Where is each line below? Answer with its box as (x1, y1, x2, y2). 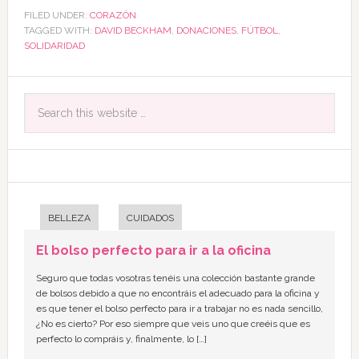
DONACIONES (175, 25, 236, 36)
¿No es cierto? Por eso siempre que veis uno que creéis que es (35, 318, 310, 329)
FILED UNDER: (23, 10, 90, 21)
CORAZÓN (89, 10, 136, 21)
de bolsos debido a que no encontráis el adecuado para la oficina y (35, 288, 320, 299)
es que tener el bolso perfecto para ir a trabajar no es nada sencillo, (35, 303, 323, 314)
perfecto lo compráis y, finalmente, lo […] (35, 333, 207, 345)
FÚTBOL (240, 25, 278, 36)
